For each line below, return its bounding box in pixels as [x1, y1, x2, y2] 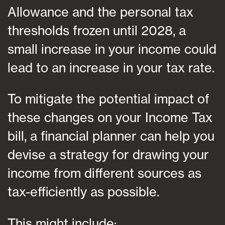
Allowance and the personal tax [8, 4, 193, 20]
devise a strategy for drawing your [8, 147, 209, 163]
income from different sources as [8, 165, 201, 181]
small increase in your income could [8, 41, 216, 57]
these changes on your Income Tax [8, 109, 212, 126]
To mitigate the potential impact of [8, 91, 209, 107]
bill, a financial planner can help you [8, 128, 214, 144]
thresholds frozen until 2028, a [8, 23, 186, 39]
